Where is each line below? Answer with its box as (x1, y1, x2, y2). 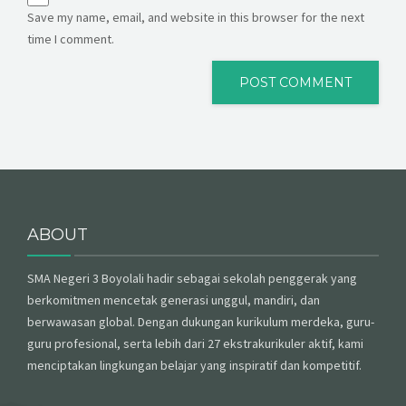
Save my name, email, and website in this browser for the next (27, 8, 364, 25)
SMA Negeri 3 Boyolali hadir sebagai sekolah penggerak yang (27, 269, 357, 286)
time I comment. (27, 30, 114, 47)
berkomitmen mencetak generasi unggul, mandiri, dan (27, 291, 320, 308)
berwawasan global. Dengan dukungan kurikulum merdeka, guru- (27, 313, 374, 330)
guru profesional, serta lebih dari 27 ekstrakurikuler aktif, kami (27, 334, 363, 352)
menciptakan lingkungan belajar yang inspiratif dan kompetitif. (27, 356, 362, 373)
